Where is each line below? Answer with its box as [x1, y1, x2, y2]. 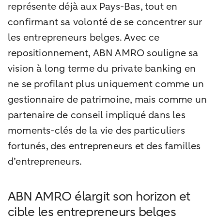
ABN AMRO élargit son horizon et [8, 187, 190, 205]
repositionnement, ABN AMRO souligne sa [8, 46, 199, 60]
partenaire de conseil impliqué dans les [8, 108, 186, 122]
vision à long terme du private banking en [8, 62, 196, 75]
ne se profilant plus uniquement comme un [8, 77, 204, 91]
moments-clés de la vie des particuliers [8, 124, 185, 137]
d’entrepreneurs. [8, 155, 82, 168]
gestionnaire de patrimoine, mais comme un [8, 93, 207, 106]
